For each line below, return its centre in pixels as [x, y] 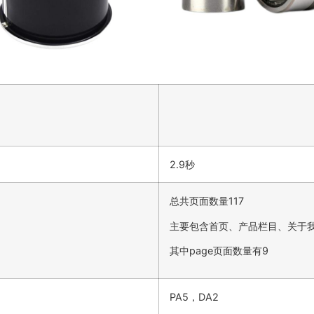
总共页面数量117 [207, 201]
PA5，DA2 [194, 297]
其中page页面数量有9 [219, 251]
